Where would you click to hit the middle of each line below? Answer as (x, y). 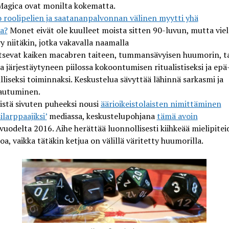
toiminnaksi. (49, 79)
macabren (67, 54)
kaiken (35, 54)
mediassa (64, 116)
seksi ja (200, 67)
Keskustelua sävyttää (112, 79)
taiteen (100, 54)
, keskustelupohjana (119, 116)
